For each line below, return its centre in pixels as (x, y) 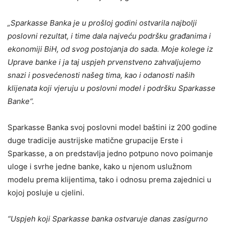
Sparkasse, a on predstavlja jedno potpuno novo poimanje (110, 153)
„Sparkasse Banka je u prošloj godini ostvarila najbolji (102, 23)
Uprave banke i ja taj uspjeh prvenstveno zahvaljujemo (104, 62)
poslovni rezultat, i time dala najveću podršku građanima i (109, 36)
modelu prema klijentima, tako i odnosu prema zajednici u (109, 179)
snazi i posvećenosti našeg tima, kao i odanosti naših (101, 75)
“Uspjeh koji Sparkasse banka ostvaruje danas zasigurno (108, 218)
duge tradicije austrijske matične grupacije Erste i (95, 140)
